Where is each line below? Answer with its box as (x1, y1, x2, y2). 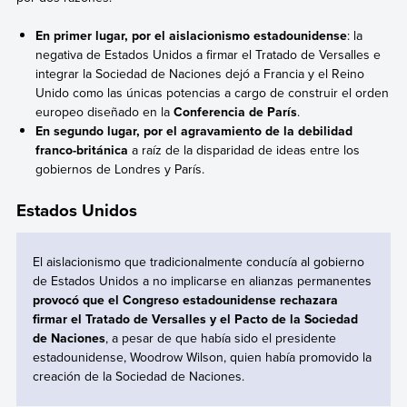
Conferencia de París (174, 102, 298, 121)
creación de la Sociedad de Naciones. (32, 367, 244, 385)
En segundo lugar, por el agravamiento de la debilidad (35, 121, 353, 140)
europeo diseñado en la (35, 102, 174, 121)
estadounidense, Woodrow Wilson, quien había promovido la (32, 348, 372, 366)
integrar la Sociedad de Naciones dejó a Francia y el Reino (35, 64, 365, 83)
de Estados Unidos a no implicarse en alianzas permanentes (32, 272, 372, 290)
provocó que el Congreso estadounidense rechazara (32, 291, 338, 309)
